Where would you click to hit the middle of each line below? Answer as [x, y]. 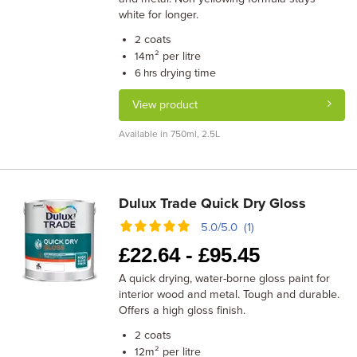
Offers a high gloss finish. [182, 310]
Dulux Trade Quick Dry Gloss [213, 203]
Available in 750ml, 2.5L [170, 134]
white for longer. [159, 15]
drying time [187, 73]
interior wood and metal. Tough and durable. [229, 294]
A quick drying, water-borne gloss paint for [225, 279]
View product [165, 105]
